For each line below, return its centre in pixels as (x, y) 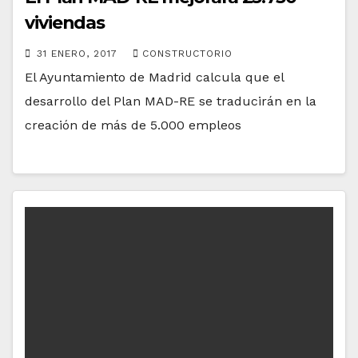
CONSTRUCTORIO (187, 53)
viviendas (65, 22)
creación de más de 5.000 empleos (133, 125)
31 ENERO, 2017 (79, 53)
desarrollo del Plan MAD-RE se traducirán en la (171, 101)
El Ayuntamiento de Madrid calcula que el (154, 77)
